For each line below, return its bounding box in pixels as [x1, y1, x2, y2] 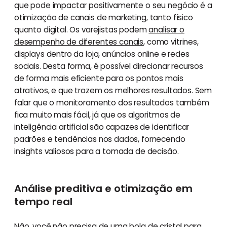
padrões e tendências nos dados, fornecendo [14, 133, 185, 144]
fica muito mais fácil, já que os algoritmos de [14, 109, 180, 120]
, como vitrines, [143, 36, 199, 47]
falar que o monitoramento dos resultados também [14, 97, 209, 108]
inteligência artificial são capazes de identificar [14, 121, 190, 132]
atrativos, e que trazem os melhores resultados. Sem [14, 85, 212, 96]
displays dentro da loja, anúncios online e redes [14, 48, 190, 59]
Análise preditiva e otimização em [14, 181, 193, 196]
